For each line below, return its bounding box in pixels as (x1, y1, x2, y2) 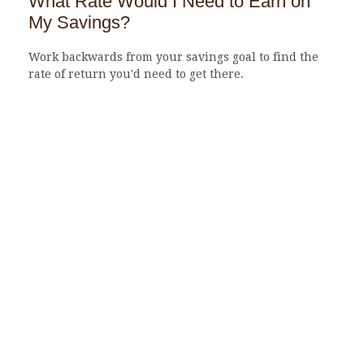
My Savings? (28, 12, 130, 33)
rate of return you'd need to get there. (28, 67, 244, 81)
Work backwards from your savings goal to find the (28, 50, 318, 64)
